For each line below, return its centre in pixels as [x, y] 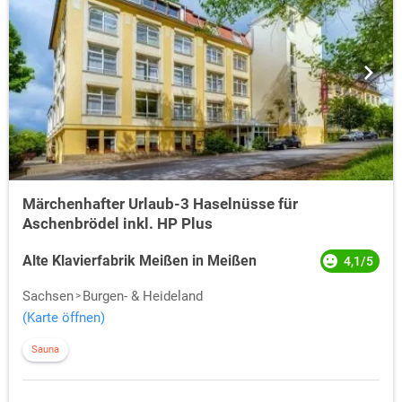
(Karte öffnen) [64, 318]
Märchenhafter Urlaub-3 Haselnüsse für [160, 204]
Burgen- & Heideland [143, 297]
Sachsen [48, 297]
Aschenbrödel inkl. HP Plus [118, 224]
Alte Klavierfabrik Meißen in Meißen [140, 261]
